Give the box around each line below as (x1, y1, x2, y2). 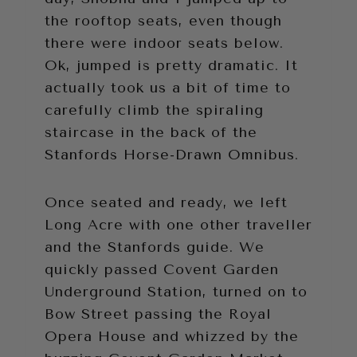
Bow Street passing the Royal (45, 304, 272, 323)
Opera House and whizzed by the (45, 327, 299, 345)
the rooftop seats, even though (45, 11, 282, 29)
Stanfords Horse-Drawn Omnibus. (45, 145, 299, 163)
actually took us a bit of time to (45, 78, 291, 96)
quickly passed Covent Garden (45, 260, 279, 278)
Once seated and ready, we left (45, 193, 288, 211)
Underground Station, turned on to (45, 282, 308, 300)
